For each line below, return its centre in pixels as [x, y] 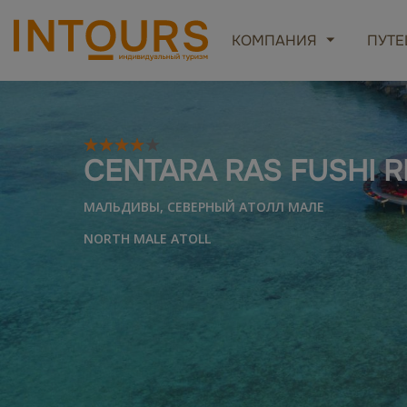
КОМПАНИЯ [275, 40]
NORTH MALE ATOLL [147, 239]
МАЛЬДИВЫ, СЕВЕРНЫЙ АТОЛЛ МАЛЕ [204, 207]
